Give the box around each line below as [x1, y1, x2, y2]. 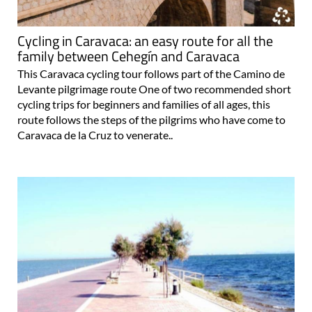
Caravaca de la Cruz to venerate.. [17, 128, 173, 142]
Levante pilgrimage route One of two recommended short [17, 82, 291, 96]
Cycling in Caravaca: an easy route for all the [17, 30, 273, 52]
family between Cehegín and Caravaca [17, 45, 240, 68]
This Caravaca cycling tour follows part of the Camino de [17, 67, 285, 81]
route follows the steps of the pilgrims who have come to [17, 113, 286, 127]
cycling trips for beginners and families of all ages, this [17, 97, 270, 111]
